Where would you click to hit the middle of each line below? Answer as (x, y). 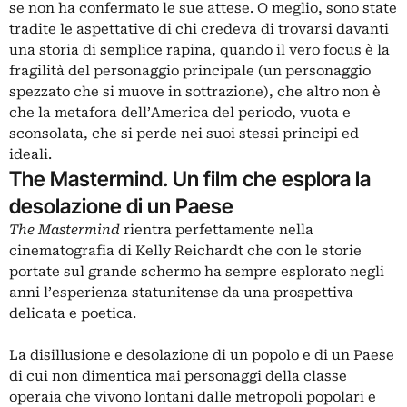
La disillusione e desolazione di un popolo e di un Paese (202, 355)
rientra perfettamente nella (217, 230)
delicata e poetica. (73, 313)
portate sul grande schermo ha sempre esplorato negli (197, 272)
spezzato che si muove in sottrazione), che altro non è (195, 92)
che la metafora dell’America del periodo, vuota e (180, 113)
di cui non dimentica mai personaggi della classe (178, 376)
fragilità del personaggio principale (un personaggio (190, 71)
